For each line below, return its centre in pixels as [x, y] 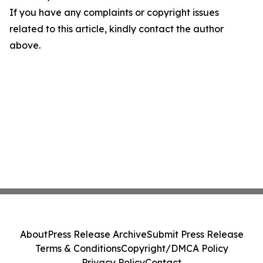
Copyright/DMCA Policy [174, 248]
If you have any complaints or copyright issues [114, 12]
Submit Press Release [195, 234]
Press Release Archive [97, 234]
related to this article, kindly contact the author [117, 29]
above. [25, 45]
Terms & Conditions [78, 248]
